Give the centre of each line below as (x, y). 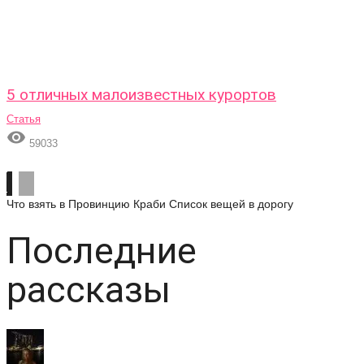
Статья (24, 119)
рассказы (89, 290)
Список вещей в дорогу (231, 204)
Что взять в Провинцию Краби (86, 204)
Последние (102, 251)
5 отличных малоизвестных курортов (141, 95)
